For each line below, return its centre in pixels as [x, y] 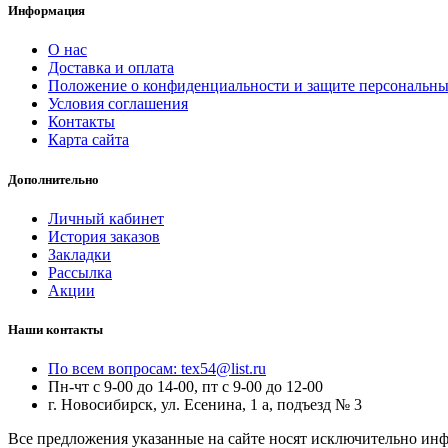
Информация [46, 11]
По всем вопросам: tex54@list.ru [157, 369]
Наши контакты [55, 329]
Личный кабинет [106, 218]
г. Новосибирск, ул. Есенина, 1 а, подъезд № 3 [205, 405]
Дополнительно [53, 179]
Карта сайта [88, 140]
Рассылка [80, 272]
